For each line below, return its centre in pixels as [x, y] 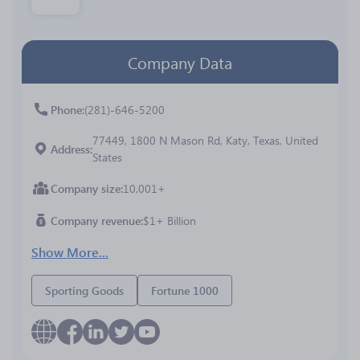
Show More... [70, 252]
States [107, 157]
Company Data [180, 62]
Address [70, 149]
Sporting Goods [84, 290]
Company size [86, 188]
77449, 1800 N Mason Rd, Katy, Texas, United [205, 140]
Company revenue [96, 220]
